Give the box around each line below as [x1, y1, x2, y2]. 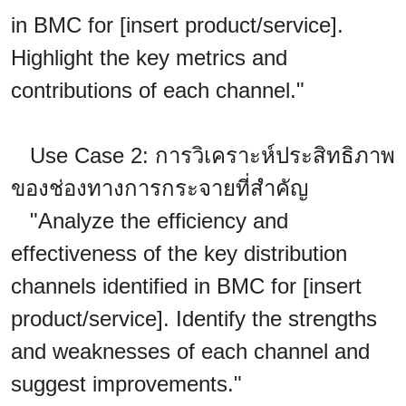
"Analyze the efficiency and [11, 208, 288, 234]
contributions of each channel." [11, 78, 304, 103]
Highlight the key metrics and [11, 45, 287, 71]
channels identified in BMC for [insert [11, 274, 362, 299]
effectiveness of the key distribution [11, 241, 347, 266]
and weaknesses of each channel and [11, 339, 370, 364]
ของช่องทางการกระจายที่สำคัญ [11, 176, 308, 201]
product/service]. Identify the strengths [11, 306, 377, 332]
